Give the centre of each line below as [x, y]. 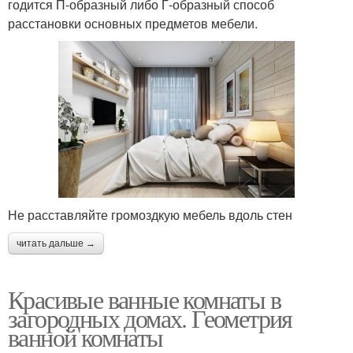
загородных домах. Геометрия [150, 318]
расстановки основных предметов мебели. [133, 23]
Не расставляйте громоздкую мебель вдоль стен [150, 215]
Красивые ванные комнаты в [144, 299]
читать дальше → [56, 244]
